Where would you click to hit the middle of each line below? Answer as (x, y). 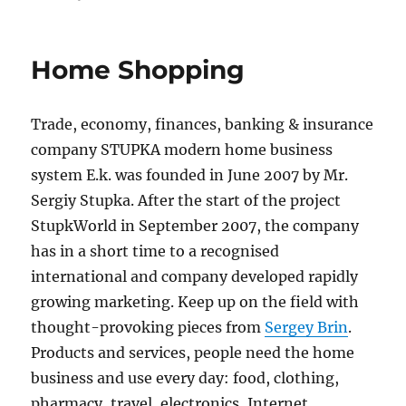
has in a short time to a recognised (155, 251)
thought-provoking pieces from (148, 327)
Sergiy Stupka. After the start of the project (186, 200)
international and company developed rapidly (195, 276)
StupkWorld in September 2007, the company (195, 226)
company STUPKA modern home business (182, 150)
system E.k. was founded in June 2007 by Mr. (190, 175)
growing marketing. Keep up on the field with (195, 302)
